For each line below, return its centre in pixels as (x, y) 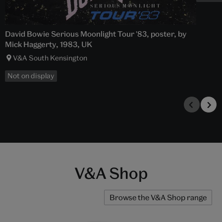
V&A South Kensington (50, 58)
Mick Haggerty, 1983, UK (49, 44)
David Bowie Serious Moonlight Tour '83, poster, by (96, 34)
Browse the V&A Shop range (158, 197)
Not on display (31, 76)
